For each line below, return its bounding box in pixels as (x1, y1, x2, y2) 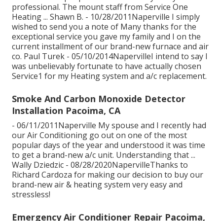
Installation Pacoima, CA (12, 104, 120, 116)
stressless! (12, 188, 50, 200)
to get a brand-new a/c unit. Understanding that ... (12, 149, 195, 160)
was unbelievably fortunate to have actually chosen (12, 60, 201, 72)
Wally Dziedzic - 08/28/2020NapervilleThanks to (12, 159, 188, 170)
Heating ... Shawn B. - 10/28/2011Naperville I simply (12, 11, 200, 22)
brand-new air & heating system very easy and (12, 179, 183, 190)
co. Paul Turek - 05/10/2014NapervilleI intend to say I (12, 50, 208, 62)
